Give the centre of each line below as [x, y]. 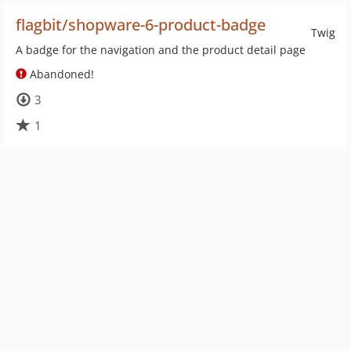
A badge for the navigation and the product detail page [161, 50]
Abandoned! [60, 74]
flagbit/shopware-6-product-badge [141, 25]
